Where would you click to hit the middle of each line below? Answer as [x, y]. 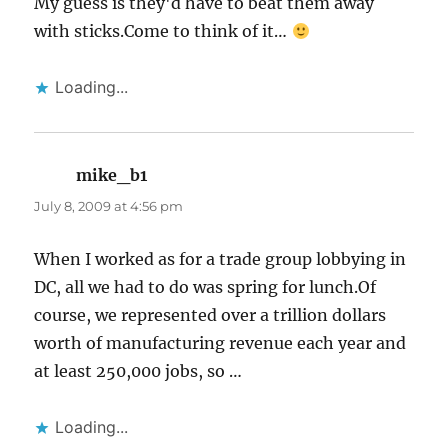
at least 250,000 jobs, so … [138, 371]
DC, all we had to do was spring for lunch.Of [205, 287]
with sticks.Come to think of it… [163, 31]
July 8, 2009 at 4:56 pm [109, 206]
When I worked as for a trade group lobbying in [220, 259]
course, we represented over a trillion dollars [210, 315]
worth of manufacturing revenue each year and [220, 343]
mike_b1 [112, 175]
